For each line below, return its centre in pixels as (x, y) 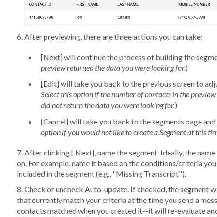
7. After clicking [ (46, 152)
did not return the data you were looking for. (108, 105)
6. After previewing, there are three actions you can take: (109, 37)
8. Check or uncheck (51, 189)
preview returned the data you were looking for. (113, 68)
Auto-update (106, 189)
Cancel (54, 121)
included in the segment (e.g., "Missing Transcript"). (101, 173)
